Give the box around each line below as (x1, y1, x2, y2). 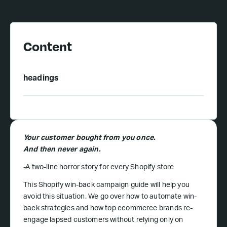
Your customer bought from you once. (23, 135, 156, 142)
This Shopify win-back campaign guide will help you (23, 182, 190, 189)
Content (23, 36, 72, 56)
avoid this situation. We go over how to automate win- (23, 194, 197, 201)
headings (23, 75, 59, 83)
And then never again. (23, 146, 101, 154)
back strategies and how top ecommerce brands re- (23, 205, 193, 212)
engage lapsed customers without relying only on (23, 217, 183, 224)
